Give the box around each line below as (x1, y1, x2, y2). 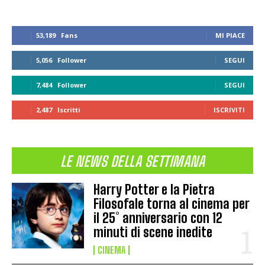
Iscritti (57, 105, 80, 115)
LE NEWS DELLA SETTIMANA (60, 153, 205, 170)
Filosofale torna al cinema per (93, 196, 250, 212)
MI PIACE (215, 31, 245, 40)
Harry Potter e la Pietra (93, 182, 215, 198)
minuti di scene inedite (93, 224, 213, 241)
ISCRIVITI (214, 105, 245, 115)
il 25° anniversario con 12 (93, 210, 223, 227)
